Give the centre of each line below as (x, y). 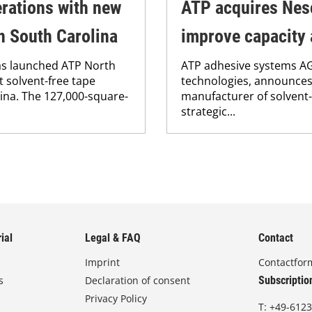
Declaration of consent (138, 280)
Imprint (103, 262)
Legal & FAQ (113, 238)
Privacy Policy (116, 298)
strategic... (208, 111)
